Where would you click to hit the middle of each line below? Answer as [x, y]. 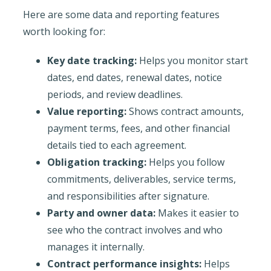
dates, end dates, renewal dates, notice [134, 77]
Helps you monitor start [192, 60]
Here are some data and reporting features [121, 14]
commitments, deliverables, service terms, [141, 179]
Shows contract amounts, [185, 111]
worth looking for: [64, 31]
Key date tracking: [92, 60]
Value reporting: [87, 111]
